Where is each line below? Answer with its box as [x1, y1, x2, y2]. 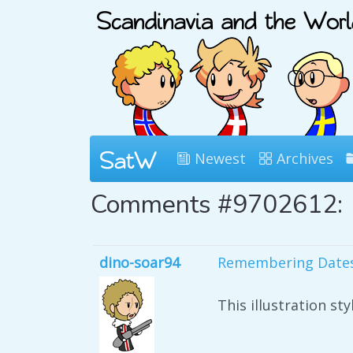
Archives [273, 149, 333, 168]
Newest [191, 149, 246, 168]
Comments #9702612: [91, 188, 343, 221]
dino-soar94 [99, 253, 180, 272]
